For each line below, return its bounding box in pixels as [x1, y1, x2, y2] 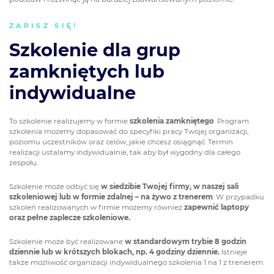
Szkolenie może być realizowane [9, 237, 125, 246]
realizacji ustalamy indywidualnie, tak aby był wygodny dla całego [9, 148, 240, 157]
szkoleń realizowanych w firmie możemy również [9, 202, 184, 212]
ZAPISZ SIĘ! [9, 22, 78, 31]
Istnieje [221, 247, 247, 256]
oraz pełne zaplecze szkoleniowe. [9, 213, 130, 222]
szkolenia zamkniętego [130, 117, 214, 126]
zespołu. [9, 158, 38, 168]
